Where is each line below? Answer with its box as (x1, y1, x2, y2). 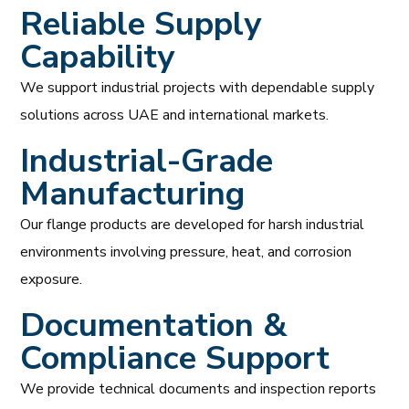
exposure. (20, 268, 83, 289)
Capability (20, 34, 175, 79)
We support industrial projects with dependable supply (20, 77, 375, 98)
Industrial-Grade (20, 138, 274, 184)
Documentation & (20, 302, 288, 348)
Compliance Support (20, 335, 330, 381)
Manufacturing (20, 171, 246, 216)
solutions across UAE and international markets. (20, 104, 330, 125)
